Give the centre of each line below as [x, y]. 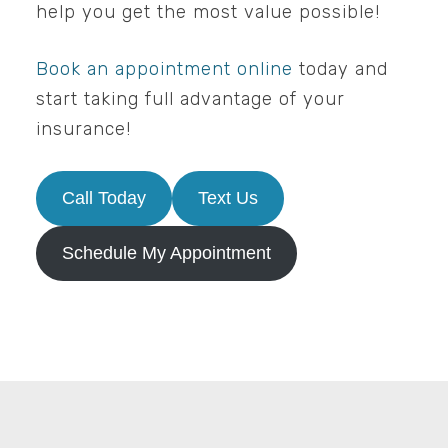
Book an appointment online [164, 68]
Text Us [227, 197]
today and [340, 68]
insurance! [83, 128]
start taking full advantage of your [190, 98]
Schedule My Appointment [166, 252]
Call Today [103, 197]
